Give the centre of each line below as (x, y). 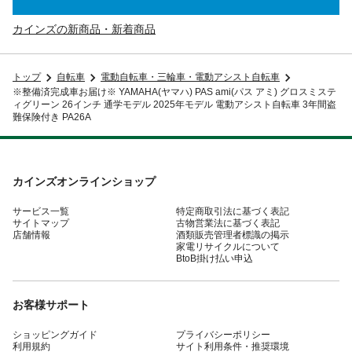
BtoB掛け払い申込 (214, 258)
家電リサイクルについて (228, 246)
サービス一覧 (41, 211)
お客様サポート (51, 304)
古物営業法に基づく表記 (228, 223)
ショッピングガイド (55, 334)
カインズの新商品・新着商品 (84, 29)
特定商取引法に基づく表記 (233, 211)
